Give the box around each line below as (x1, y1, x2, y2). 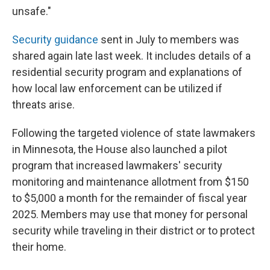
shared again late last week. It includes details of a (12, 49, 251, 62)
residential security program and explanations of (12, 65, 242, 78)
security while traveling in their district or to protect (12, 224, 255, 237)
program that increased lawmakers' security (12, 159, 222, 172)
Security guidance (12, 33, 98, 46)
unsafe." (12, 4, 51, 17)
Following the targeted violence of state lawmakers (12, 126, 256, 139)
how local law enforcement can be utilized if (12, 81, 222, 95)
